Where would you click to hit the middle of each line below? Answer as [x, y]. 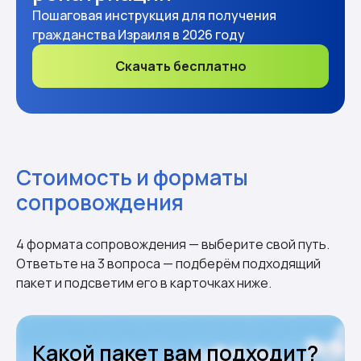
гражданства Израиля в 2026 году [139, 34]
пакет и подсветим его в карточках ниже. [144, 282]
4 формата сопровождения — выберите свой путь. [173, 244]
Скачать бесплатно [180, 66]
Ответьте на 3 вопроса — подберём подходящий [168, 263]
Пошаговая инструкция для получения [154, 15]
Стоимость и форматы [132, 177]
